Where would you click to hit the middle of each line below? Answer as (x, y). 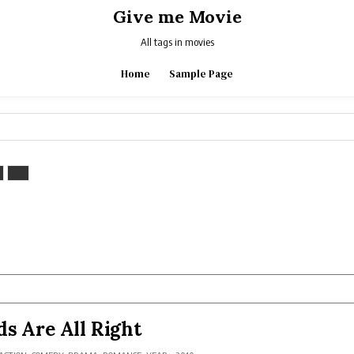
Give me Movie (177, 17)
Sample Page (201, 74)
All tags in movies (177, 42)
